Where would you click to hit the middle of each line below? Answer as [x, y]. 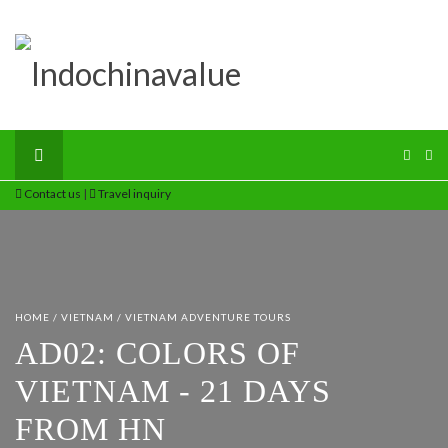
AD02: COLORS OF [157, 353]
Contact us [51, 193]
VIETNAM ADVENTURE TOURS [208, 317]
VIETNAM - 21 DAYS [173, 391]
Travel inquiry [133, 193]
